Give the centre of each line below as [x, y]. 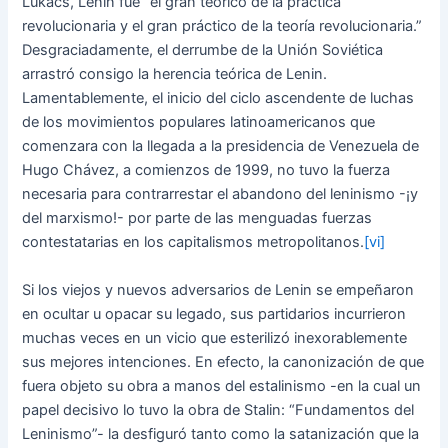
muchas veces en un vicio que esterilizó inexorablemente [215, 337]
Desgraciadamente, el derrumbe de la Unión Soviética [203, 50]
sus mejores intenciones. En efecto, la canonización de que [223, 361]
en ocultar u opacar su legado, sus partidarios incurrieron [214, 313]
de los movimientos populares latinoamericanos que [199, 122]
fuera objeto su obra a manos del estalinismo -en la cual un [222, 385]
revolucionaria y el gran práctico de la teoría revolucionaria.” [222, 26]
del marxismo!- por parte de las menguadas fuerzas [197, 218]
